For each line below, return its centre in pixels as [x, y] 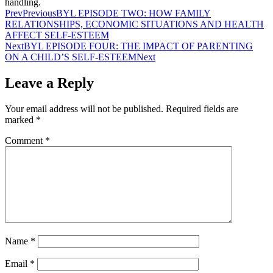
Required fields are [202, 109]
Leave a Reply [49, 83]
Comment [25, 141]
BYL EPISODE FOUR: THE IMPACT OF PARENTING [138, 46]
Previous [39, 13]
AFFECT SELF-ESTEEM [57, 35]
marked [20, 120]
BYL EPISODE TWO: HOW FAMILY [133, 13]
